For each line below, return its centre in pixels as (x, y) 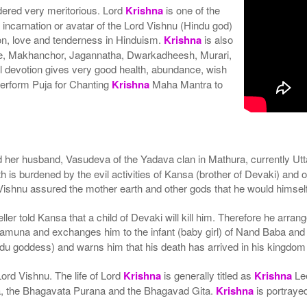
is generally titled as (208, 275)
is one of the (192, 10)
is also (218, 39)
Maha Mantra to (186, 84)
